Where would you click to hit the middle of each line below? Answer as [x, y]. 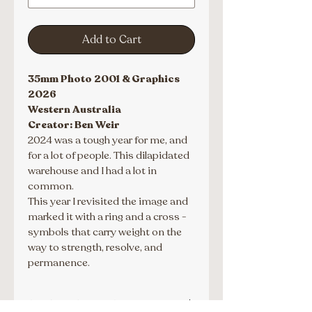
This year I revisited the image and [109, 201]
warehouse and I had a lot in [93, 170]
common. [51, 186]
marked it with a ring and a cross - [108, 216]
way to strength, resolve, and [96, 247]
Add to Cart [111, 39]
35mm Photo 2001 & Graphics [105, 78]
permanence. [59, 262]
